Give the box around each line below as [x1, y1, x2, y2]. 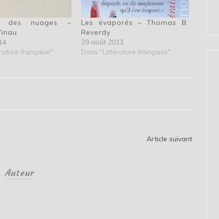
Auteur [4, 167, 34, 179]
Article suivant [147, 134, 193, 144]
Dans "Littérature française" [81, 47, 171, 57]
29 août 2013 [81, 38, 124, 47]
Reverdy [81, 28, 111, 37]
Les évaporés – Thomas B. [81, 18, 189, 27]
